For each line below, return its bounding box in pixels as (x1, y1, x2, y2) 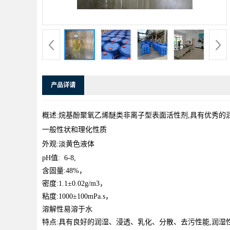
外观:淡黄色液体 (42, 140, 94, 148)
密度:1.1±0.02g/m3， (42, 179, 107, 187)
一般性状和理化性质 (42, 125, 107, 133)
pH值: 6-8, (42, 154, 76, 162)
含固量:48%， (42, 166, 86, 175)
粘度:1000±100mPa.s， (42, 192, 112, 200)
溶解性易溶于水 (42, 205, 92, 213)
